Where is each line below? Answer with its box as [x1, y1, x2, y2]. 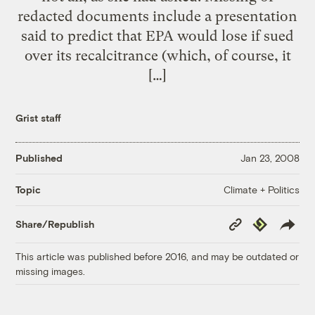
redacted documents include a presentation [18, 7, 297, 25]
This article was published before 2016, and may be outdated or [15, 250, 300, 262]
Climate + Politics [223, 183, 300, 195]
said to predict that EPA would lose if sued [21, 27, 294, 44]
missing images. [15, 264, 86, 277]
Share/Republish [15, 218, 95, 231]
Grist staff [15, 111, 62, 124]
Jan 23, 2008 [240, 152, 300, 165]
